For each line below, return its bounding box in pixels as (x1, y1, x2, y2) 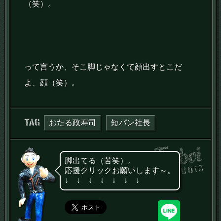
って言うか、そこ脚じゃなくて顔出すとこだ (24, 63, 183, 72)
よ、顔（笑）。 (24, 78, 80, 87)
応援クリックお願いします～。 (64, 166, 175, 175)
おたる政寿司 (49, 118, 97, 127)
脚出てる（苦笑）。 (64, 156, 136, 165)
